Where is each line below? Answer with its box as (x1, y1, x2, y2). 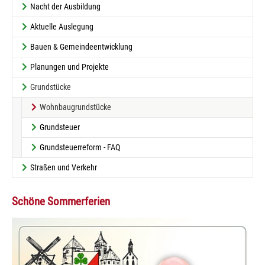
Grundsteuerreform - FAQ (40, 143, 120, 152)
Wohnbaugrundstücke (40, 102, 111, 112)
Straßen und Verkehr (30, 163, 97, 172)
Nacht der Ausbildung (30, 2, 101, 11)
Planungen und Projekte (30, 62, 109, 72)
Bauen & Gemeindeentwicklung (30, 42, 132, 51)
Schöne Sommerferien (12, 195, 110, 208)
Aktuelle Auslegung (30, 22, 93, 31)
